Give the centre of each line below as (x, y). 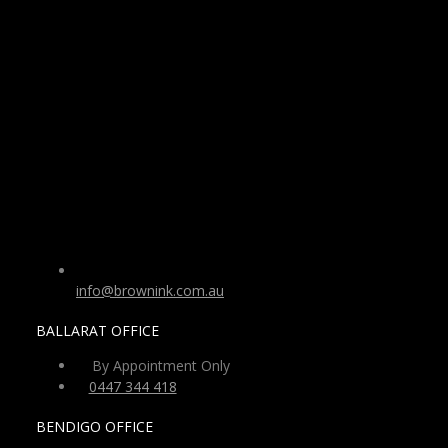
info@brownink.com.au (149, 291)
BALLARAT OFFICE (97, 331)
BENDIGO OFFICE (94, 427)
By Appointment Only (160, 366)
